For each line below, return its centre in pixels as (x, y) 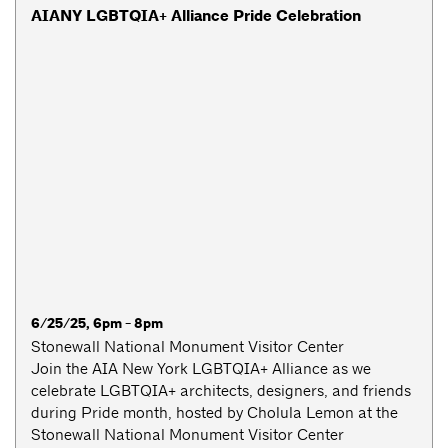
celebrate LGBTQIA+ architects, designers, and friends (221, 391)
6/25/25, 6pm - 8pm (97, 324)
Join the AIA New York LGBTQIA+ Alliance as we (201, 369)
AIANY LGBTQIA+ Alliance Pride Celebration (196, 15)
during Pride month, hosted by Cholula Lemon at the (214, 413)
